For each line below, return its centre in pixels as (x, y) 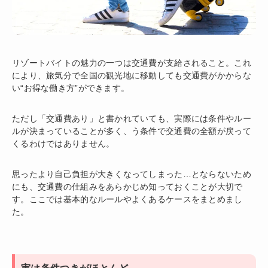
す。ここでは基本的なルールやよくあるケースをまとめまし (127, 200)
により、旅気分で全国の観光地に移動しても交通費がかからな (132, 76)
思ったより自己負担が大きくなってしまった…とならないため (132, 174)
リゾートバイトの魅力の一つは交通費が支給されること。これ (132, 63)
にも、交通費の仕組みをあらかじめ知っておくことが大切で (127, 187)
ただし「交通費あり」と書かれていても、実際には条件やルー (132, 119)
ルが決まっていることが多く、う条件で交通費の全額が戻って (132, 131)
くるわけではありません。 (63, 144)
